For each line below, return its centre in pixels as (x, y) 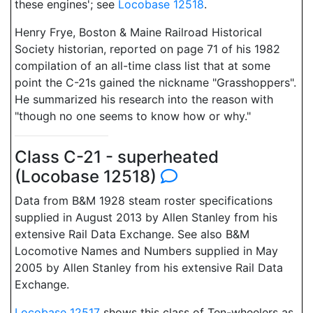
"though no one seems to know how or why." (133, 116)
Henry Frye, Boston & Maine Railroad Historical (138, 32)
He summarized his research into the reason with (144, 99)
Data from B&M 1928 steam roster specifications (144, 201)
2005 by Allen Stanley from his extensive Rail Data (149, 268)
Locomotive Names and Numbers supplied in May (146, 251)
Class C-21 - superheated (117, 157)
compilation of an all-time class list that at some (143, 66)
